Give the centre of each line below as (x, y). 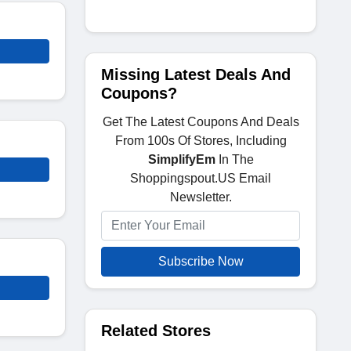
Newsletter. (201, 197)
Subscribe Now (201, 261)
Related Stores (156, 331)
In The (234, 159)
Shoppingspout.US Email (201, 178)
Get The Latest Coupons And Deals (201, 122)
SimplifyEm (181, 159)
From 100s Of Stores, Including (201, 141)
